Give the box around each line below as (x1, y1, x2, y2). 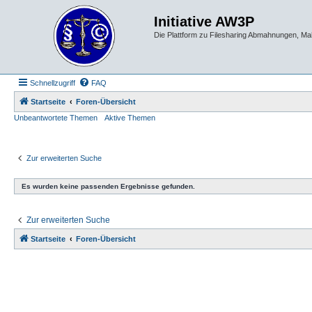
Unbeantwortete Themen (14, 114, 97, 122)
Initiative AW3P (154, 14, 254, 29)
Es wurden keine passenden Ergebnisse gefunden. (22, 182, 195, 190)
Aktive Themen (104, 114, 155, 122)
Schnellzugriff (30, 79, 75, 87)
